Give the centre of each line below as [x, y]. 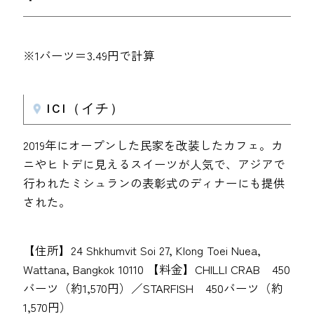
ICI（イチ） [86, 109]
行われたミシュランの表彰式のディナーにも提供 [155, 183]
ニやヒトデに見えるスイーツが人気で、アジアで [155, 164]
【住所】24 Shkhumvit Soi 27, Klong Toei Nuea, [142, 250]
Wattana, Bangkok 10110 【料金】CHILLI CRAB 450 [157, 269]
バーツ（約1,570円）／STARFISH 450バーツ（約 [153, 288]
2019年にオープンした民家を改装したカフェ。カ [153, 145]
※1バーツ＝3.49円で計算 [89, 56]
